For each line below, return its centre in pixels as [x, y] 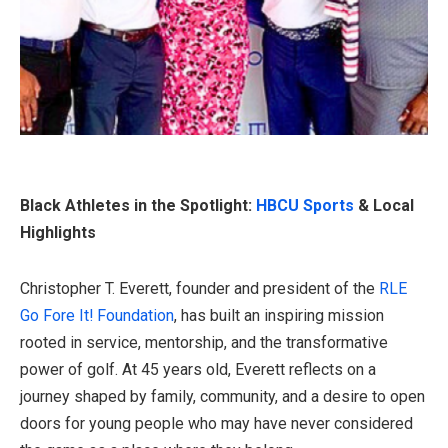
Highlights [58, 232]
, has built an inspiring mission [279, 316]
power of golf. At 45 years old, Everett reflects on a [198, 370]
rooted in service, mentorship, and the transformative [204, 343]
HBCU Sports [305, 205]
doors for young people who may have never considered [216, 424]
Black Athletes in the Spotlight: [138, 205]
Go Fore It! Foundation [97, 316]
